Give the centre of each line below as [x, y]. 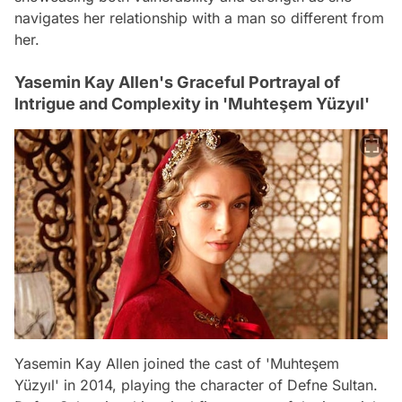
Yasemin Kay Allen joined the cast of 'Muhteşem [177, 363]
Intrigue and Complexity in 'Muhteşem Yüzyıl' [192, 103]
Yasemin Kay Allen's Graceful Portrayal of [177, 82]
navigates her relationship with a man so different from [199, 17]
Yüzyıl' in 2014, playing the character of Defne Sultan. [196, 385]
